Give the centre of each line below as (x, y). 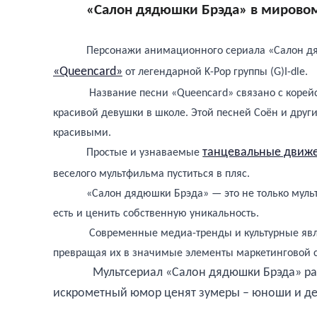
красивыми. (82, 133)
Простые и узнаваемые (143, 152)
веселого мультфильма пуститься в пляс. (154, 174)
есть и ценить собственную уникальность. (156, 213)
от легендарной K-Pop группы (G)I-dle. (215, 72)
